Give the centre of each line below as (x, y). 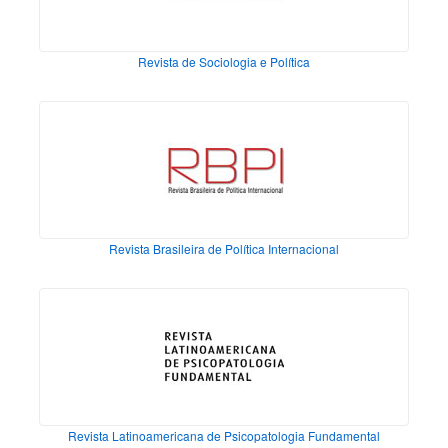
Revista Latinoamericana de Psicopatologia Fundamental (224, 436)
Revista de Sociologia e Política (224, 62)
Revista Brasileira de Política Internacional (224, 249)
